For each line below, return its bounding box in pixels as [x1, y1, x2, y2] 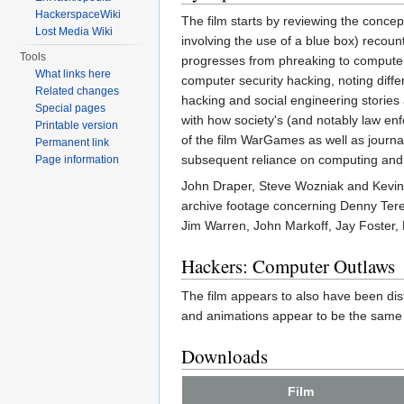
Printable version [35, 119, 119, 132]
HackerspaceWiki [35, 8, 122, 21]
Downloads [181, 344, 268, 370]
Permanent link [35, 136, 110, 149]
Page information [35, 153, 120, 166]
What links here [35, 68, 112, 80]
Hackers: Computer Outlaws [181, 253, 395, 280]
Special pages [35, 102, 106, 115]
